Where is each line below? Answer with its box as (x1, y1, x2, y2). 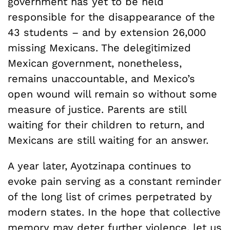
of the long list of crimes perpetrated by (8, 190, 212, 203)
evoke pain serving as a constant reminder (8, 175, 221, 187)
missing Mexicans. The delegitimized (8, 41, 191, 54)
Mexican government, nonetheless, (8, 56, 182, 69)
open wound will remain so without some (8, 87, 217, 100)
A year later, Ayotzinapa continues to (8, 159, 191, 172)
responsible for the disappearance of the (8, 10, 215, 23)
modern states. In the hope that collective (8, 205, 221, 218)
